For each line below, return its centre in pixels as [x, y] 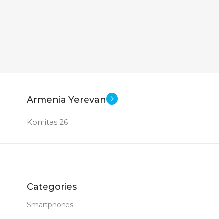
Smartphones [50, 205]
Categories [52, 186]
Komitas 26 [47, 122]
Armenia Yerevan [66, 99]
